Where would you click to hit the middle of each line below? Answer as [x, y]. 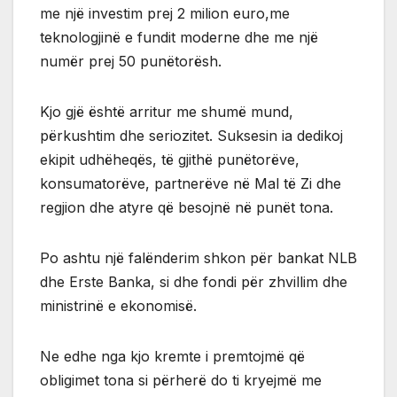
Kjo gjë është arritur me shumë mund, [167, 112]
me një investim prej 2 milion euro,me [165, 14]
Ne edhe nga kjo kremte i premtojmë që [172, 357]
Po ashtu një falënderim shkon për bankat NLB [198, 258]
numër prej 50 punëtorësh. [131, 62]
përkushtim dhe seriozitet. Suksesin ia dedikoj [191, 136]
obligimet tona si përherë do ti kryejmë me [181, 381]
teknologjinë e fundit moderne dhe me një [179, 38]
